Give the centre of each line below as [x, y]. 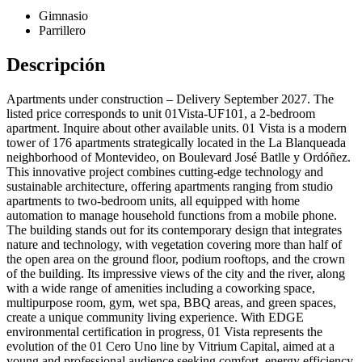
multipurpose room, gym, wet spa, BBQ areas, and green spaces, [171, 303]
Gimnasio [63, 16]
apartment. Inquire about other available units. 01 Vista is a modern [177, 128]
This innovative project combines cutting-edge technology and [165, 172]
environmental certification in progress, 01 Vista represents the [164, 332]
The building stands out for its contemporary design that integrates [174, 230]
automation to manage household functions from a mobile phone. [172, 216]
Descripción [56, 65]
